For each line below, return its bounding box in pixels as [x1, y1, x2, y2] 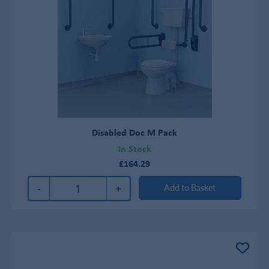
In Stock [118, 142, 151, 156]
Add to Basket [164, 181, 216, 194]
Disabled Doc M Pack [92, 125, 177, 139]
